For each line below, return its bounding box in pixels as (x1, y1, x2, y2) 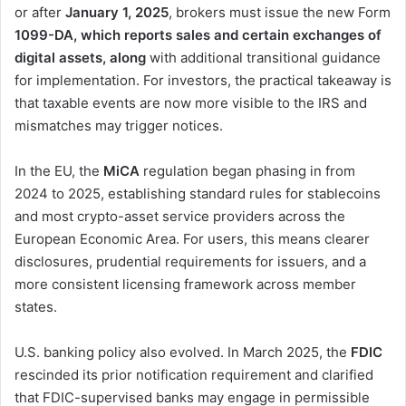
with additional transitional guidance (150, 49, 381, 67)
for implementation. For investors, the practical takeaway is (14, 72, 391, 90)
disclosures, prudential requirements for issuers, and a (14, 253, 366, 271)
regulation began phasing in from (140, 162, 355, 180)
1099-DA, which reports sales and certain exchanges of (14, 26, 382, 44)
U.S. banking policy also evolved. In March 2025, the (14, 343, 351, 362)
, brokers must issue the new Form (169, 4, 391, 22)
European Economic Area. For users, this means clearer (14, 230, 370, 248)
